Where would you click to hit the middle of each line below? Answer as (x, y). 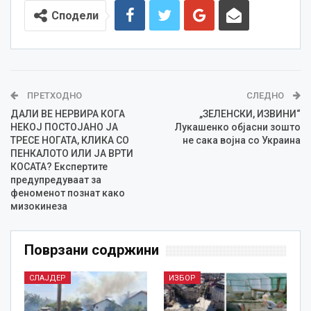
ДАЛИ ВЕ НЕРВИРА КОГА (68, 114)
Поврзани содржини (92, 250)
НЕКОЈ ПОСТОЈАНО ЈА (64, 127)
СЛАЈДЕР (48, 278)
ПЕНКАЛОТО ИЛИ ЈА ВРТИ (72, 154)
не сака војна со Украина (242, 141)
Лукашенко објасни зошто (238, 127)
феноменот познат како (68, 193)
